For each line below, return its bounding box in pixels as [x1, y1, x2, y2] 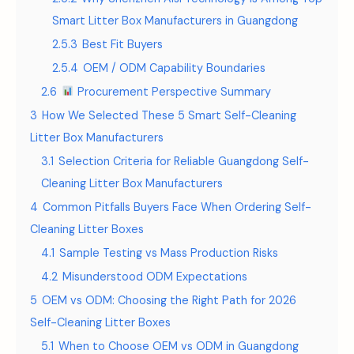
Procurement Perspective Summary [74, 85, 272, 99]
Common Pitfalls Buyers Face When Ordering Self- [43, 200, 311, 214]
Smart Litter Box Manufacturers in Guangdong [52, 13, 298, 28]
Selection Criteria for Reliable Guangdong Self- [58, 154, 309, 168]
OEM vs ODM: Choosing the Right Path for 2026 [42, 293, 296, 307]
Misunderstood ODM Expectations [62, 269, 247, 284]
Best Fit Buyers [82, 37, 163, 51]
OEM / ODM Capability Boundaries [83, 61, 265, 75]
